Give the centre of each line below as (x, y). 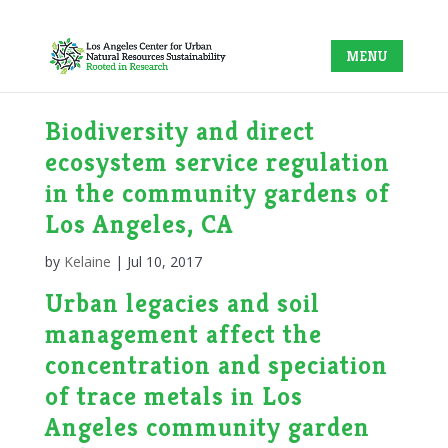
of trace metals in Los (173, 396)
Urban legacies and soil (182, 303)
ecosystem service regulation (217, 162)
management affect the (183, 334)
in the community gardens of (217, 193)
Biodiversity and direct (179, 131)
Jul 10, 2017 (164, 261)
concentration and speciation (216, 365)
